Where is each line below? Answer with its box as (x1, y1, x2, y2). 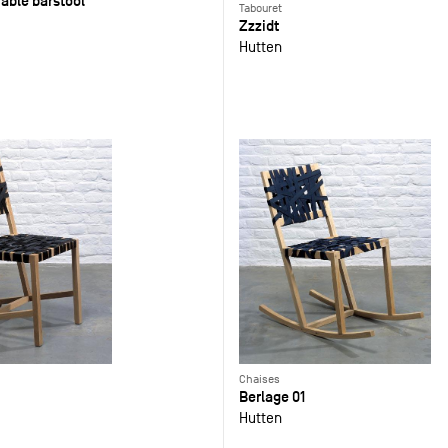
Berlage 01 (238, 387, 305, 407)
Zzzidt (238, 16, 279, 36)
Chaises (238, 372, 280, 387)
